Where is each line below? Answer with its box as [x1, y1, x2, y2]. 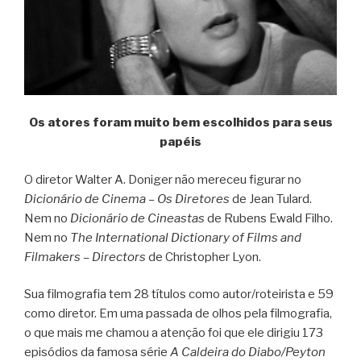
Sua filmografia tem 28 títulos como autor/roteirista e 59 [24, 287, 334, 302]
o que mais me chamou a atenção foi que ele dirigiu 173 [24, 326, 323, 341]
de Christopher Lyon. [146, 249, 261, 264]
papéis [160, 135, 201, 150]
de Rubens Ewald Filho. [205, 210, 333, 226]
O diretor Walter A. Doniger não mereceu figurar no [24, 172, 301, 187]
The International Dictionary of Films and [70, 230, 301, 245]
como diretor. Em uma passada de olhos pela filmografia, [24, 306, 332, 322]
